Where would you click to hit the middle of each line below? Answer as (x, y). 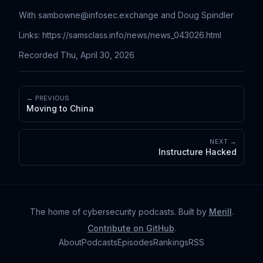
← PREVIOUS (48, 98)
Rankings (171, 242)
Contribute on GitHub (131, 228)
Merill (220, 212)
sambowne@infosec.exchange (98, 15)
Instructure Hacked (198, 152)
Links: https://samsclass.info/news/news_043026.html (120, 35)
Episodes (135, 242)
